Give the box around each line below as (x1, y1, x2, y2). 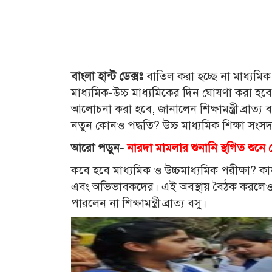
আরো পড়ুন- (71, 140, 124, 155)
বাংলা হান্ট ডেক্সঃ (71, 69, 143, 83)
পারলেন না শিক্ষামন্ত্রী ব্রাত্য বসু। (71, 195, 206, 210)
